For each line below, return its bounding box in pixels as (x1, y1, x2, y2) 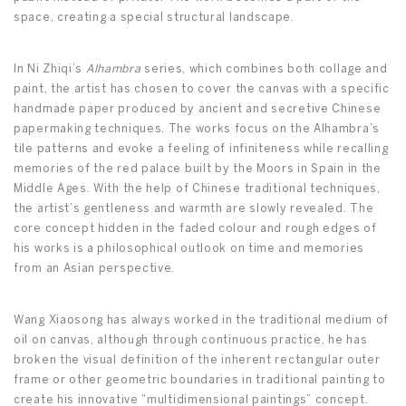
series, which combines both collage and (140, 64, 388, 75)
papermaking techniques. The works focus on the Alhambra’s (14, 124, 380, 135)
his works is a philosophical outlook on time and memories (14, 244, 364, 255)
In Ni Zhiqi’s (14, 64, 86, 75)
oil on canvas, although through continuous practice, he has (14, 335, 368, 346)
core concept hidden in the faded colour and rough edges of (14, 224, 377, 235)
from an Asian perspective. (14, 264, 176, 275)
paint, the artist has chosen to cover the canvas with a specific (14, 84, 390, 95)
